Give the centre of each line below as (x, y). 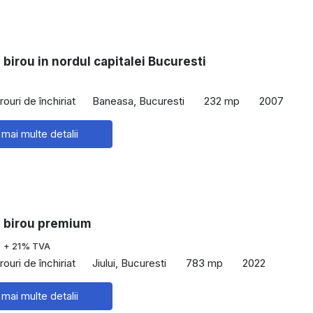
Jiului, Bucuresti (129, 263)
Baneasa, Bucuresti (138, 101)
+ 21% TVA (27, 247)
